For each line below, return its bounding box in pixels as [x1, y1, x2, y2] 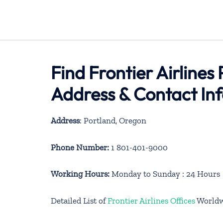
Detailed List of [51, 195, 108, 206]
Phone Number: [51, 142, 109, 152]
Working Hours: [51, 169, 110, 179]
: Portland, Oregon [80, 115, 146, 126]
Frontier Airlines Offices [108, 195, 195, 206]
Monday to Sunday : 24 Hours [110, 169, 220, 179]
